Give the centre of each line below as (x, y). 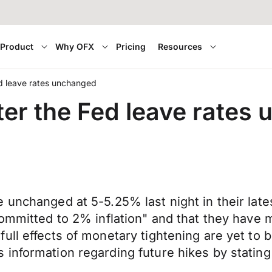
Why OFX (75, 46)
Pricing (131, 46)
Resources (180, 46)
